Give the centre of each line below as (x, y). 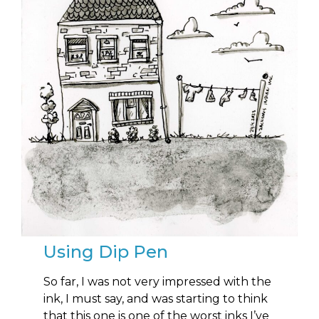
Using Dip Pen (106, 252)
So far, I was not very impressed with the (158, 282)
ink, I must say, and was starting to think (156, 299)
